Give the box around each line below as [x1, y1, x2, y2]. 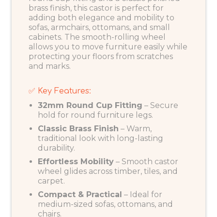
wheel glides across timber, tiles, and [38, 166, 178, 176]
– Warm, [119, 124, 152, 133]
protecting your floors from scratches [29, 52, 173, 62]
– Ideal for [122, 189, 163, 199]
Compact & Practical [38, 189, 123, 199]
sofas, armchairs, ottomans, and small [29, 23, 170, 32]
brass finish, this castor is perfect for [29, 3, 164, 13]
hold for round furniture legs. [38, 110, 154, 120]
